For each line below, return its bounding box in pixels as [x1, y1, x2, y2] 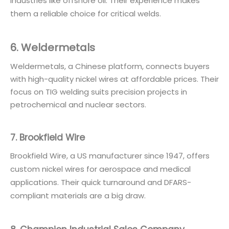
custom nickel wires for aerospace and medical [10, 163, 191, 174]
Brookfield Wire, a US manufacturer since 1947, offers [10, 150, 210, 161]
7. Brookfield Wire [10, 131, 85, 144]
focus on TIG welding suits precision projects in [10, 86, 187, 97]
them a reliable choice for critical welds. [10, 8, 161, 19]
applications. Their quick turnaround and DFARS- [10, 176, 191, 188]
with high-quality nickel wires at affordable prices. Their [10, 73, 219, 84]
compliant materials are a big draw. [10, 190, 146, 201]
